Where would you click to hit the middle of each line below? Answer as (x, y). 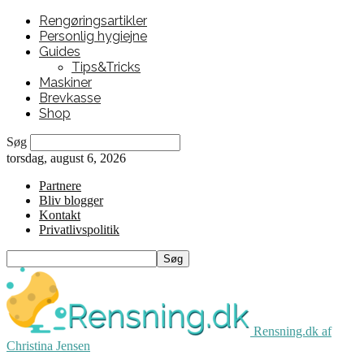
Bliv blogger (71, 200)
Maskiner (65, 82)
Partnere (60, 186)
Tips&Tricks (106, 67)
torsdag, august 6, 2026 (66, 158)
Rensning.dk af (292, 331)
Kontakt (60, 215)
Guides (60, 52)
